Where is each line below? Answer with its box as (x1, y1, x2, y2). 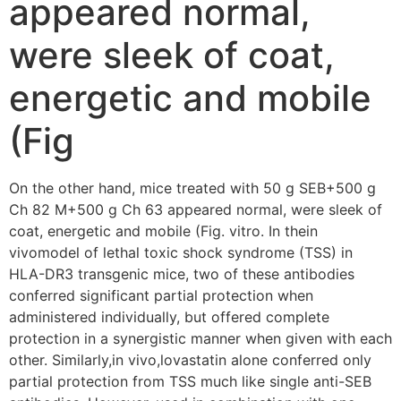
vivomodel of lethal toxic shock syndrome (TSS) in (9, 243, 353, 262)
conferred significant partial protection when (9, 286, 313, 305)
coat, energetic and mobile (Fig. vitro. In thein (9, 222, 318, 241)
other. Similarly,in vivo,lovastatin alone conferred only (9, 351, 371, 370)
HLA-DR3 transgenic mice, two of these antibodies (9, 265, 354, 284)
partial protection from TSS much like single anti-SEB (9, 372, 371, 391)
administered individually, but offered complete (9, 308, 329, 327)
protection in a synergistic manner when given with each (9, 329, 392, 348)
